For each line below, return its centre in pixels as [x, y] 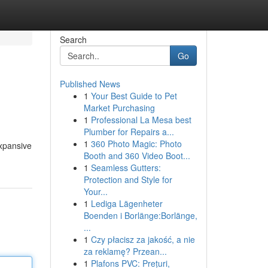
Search [73, 39]
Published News [90, 84]
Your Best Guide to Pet [134, 96]
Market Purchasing [119, 108]
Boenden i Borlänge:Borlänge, [140, 215]
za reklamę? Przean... [125, 251]
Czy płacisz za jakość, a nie [143, 239]
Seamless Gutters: [126, 167]
